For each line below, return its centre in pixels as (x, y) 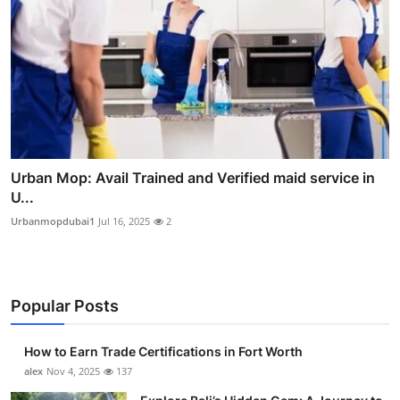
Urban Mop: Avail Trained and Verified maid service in (193, 177)
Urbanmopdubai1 (53, 221)
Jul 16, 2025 (124, 221)
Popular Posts (65, 305)
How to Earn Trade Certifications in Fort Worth (163, 351)
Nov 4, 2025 (73, 371)
